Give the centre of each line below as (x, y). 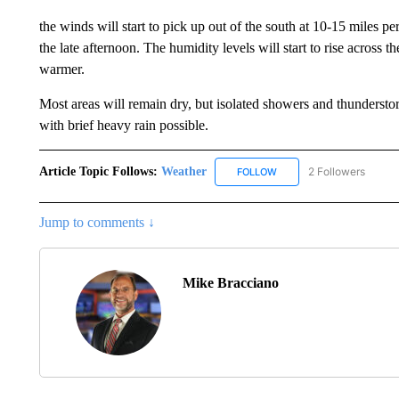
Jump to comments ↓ (97, 222)
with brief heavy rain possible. (123, 126)
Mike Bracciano (230, 282)
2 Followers (336, 171)
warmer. (61, 69)
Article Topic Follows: (98, 171)
